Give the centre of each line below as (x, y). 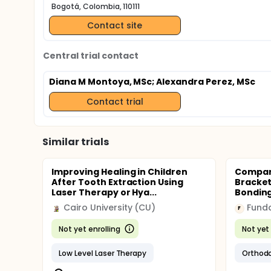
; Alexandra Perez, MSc (204, 82)
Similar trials (76, 142)
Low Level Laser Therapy (103, 253)
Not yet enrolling (90, 229)
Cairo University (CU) (110, 207)
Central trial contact (91, 56)
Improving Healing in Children (120, 172)
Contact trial (115, 101)
